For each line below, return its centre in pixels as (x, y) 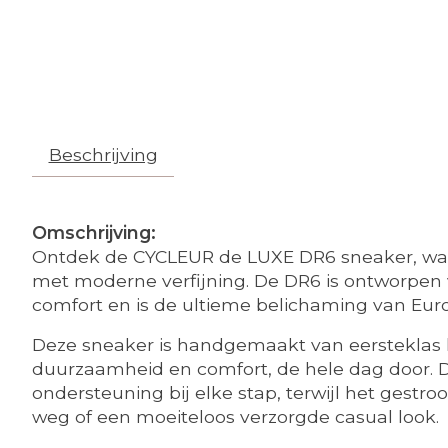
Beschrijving (103, 154)
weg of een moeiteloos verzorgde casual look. (235, 417)
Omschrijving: (94, 232)
